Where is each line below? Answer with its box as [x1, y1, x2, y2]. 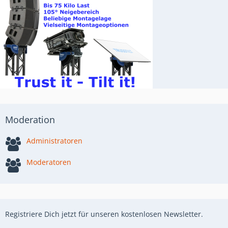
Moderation [5, 113, 55, 126]
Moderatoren [26, 157, 71, 167]
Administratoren [26, 136, 82, 146]
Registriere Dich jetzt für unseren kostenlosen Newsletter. [5, 209, 203, 219]
